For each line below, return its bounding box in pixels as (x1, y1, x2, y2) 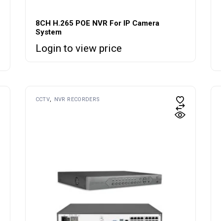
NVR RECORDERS (54, 96, 100, 103)
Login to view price (35, 42, 122, 55)
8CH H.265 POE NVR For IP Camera (35, 19, 159, 28)
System (35, 28, 62, 37)
